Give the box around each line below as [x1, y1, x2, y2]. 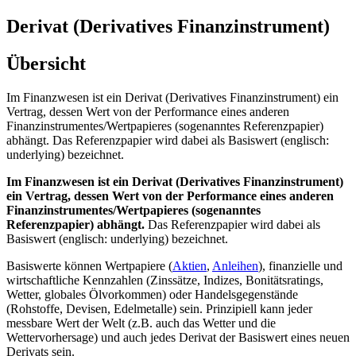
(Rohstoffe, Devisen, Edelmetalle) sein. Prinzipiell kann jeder [6, 301, 312, 315]
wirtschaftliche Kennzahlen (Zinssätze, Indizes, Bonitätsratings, [6, 273, 323, 287]
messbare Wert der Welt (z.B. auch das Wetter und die [6, 315, 276, 330]
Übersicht [6, 52, 86, 74]
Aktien [172, 258, 207, 273]
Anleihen [212, 258, 258, 273]
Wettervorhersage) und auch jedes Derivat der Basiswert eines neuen [6, 330, 350, 344]
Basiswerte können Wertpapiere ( [6, 258, 172, 273]
